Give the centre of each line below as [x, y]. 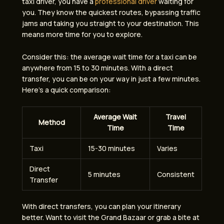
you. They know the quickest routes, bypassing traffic [111, 12]
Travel [176, 117]
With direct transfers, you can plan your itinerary [101, 206]
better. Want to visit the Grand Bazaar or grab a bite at [111, 217]
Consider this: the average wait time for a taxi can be [109, 56]
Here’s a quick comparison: [66, 89]
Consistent [176, 174]
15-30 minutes [111, 148]
